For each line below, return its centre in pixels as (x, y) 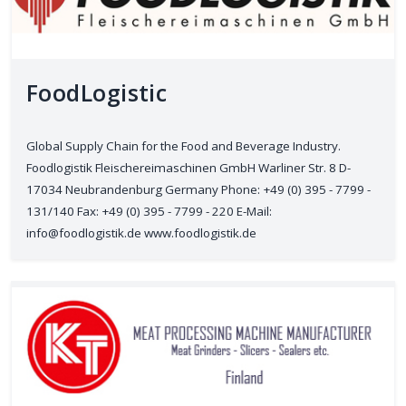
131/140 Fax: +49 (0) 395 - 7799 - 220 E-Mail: (149, 211)
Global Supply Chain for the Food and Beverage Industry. (184, 146)
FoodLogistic (97, 92)
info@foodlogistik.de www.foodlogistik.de (141, 233)
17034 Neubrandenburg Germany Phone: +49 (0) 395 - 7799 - (198, 189)
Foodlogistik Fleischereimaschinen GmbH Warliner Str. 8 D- (188, 168)
